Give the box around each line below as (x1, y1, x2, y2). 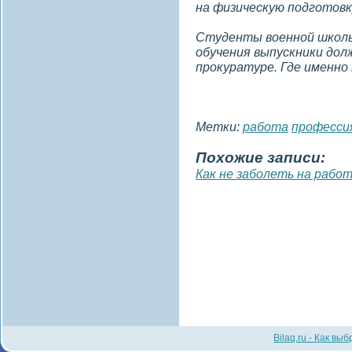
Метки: (196, 119, 243, 134)
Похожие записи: (196, 149, 325, 166)
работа (243, 119, 288, 134)
